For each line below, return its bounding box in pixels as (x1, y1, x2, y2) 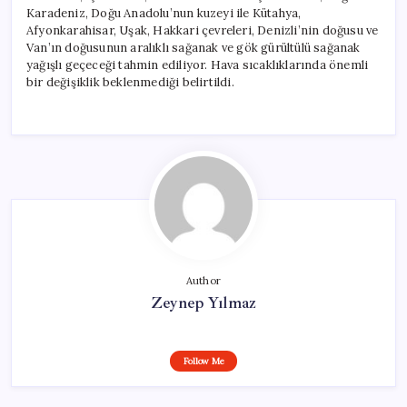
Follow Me (183, 354, 224, 367)
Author (185, 273, 222, 287)
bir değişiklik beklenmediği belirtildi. (26, 74, 234, 90)
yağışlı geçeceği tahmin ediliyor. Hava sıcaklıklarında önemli (26, 56, 369, 73)
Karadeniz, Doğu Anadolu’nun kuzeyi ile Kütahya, (26, 5, 302, 21)
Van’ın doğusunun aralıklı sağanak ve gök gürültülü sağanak (26, 39, 361, 55)
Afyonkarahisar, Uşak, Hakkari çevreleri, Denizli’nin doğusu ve (26, 22, 379, 38)
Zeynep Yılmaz (150, 292, 257, 313)
